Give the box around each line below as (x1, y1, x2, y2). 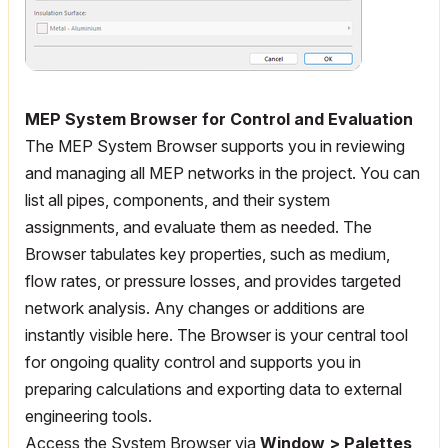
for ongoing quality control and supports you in (25, 352, 361, 373)
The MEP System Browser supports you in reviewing (25, 136, 405, 157)
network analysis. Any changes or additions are (25, 298, 365, 319)
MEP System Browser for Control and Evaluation (25, 109, 413, 130)
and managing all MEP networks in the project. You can (25, 163, 420, 184)
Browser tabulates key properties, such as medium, (25, 244, 390, 265)
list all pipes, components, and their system (25, 190, 330, 211)
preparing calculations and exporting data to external (25, 379, 402, 400)
